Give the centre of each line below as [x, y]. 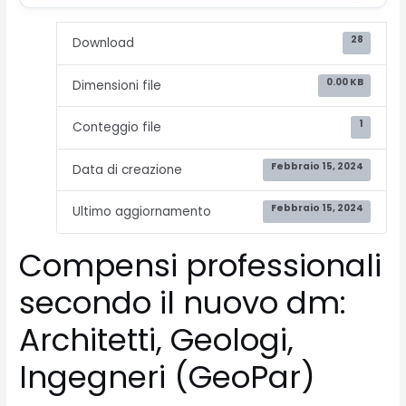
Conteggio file [117, 128]
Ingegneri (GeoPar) [168, 377]
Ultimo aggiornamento [142, 212]
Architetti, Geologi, [157, 339]
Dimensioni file [117, 85]
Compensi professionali [201, 265]
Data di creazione [128, 169]
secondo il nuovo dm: [183, 302]
